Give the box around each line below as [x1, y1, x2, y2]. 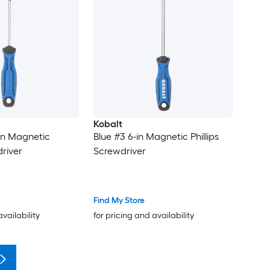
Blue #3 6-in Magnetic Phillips [93, 131, 219, 143]
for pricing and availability [93, 210, 194, 221]
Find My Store [93, 195, 145, 206]
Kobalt [93, 118, 122, 130]
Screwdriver [93, 145, 146, 157]
